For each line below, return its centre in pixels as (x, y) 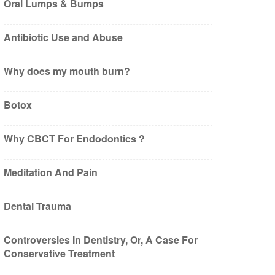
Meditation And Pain (51, 172)
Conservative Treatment (59, 253)
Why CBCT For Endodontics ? (74, 138)
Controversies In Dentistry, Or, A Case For (101, 240)
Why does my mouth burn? (67, 71)
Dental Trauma (37, 206)
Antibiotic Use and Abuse (63, 37)
